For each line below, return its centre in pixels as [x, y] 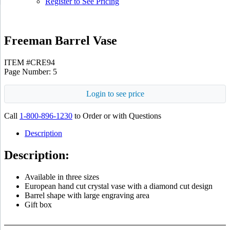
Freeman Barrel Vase [61, 41]
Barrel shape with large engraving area [87, 195]
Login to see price [115, 93]
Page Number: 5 [31, 71]
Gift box [38, 204]
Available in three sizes [62, 177]
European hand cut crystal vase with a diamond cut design [119, 186]
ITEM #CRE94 [30, 62]
